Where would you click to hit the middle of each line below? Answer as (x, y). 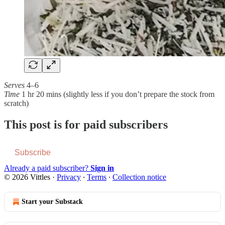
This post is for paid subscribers (86, 124)
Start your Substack (52, 201)
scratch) (16, 103)
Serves (14, 85)
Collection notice (139, 177)
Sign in (102, 168)
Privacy (69, 177)
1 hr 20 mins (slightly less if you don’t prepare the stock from (118, 94)
